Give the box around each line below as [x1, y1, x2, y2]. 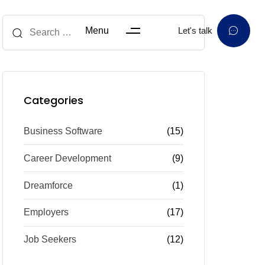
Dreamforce [24, 180, 73, 190]
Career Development [24, 153, 111, 163]
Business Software [24, 126, 102, 136]
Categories [24, 93, 83, 108]
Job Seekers [24, 234, 76, 245]
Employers [24, 207, 69, 218]
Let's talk [177, 25, 212, 35]
